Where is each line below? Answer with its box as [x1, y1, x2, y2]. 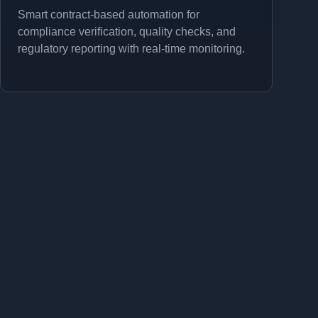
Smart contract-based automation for [18, 9, 199, 21]
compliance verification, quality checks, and [18, 26, 236, 38]
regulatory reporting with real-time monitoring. [18, 43, 245, 55]
